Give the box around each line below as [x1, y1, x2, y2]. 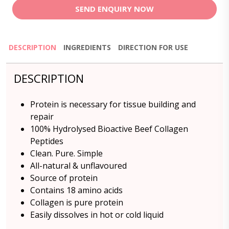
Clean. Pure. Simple [30, 148, 103, 159]
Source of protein [30, 172, 98, 184]
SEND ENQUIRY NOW [75, 4, 154, 14]
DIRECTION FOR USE [118, 42, 188, 52]
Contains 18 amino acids [30, 185, 123, 196]
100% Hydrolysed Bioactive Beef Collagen [30, 123, 188, 134]
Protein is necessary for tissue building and [30, 99, 196, 110]
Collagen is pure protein [30, 197, 123, 208]
